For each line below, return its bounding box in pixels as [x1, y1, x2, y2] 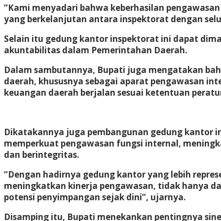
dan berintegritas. [4, 148, 79, 160]
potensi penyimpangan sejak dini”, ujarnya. [4, 191, 186, 203]
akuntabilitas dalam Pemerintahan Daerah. [4, 44, 187, 56]
